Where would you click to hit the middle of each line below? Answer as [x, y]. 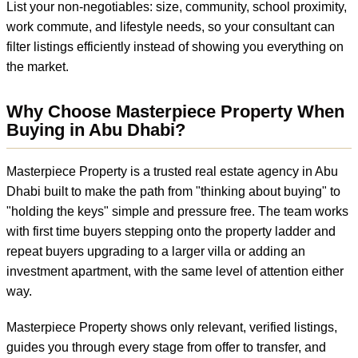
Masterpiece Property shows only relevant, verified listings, [172, 328]
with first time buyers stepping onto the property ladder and [171, 232]
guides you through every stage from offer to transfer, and [166, 348]
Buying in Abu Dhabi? [96, 130]
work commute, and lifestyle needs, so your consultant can [171, 27]
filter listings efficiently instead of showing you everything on [175, 47]
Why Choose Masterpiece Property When [175, 112]
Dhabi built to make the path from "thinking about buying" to [173, 192]
